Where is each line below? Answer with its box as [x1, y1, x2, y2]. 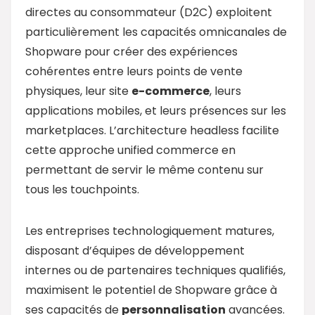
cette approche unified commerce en [25, 141, 236, 158]
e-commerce [131, 82, 210, 99]
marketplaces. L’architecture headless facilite [25, 122, 279, 139]
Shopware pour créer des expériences [25, 43, 238, 60]
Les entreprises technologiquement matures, [25, 222, 274, 239]
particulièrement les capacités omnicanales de [25, 23, 287, 40]
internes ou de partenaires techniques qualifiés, [25, 262, 285, 278]
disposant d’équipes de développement [25, 242, 245, 259]
